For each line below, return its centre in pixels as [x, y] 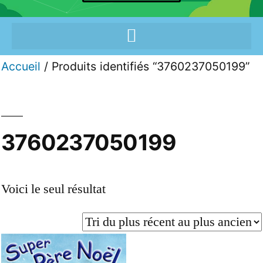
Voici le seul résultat [53, 189]
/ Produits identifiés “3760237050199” [145, 66]
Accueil [21, 66]
